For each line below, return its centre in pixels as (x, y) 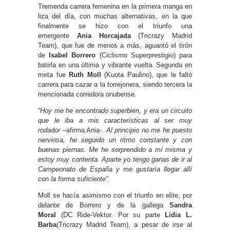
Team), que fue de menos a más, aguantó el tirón (115, 46)
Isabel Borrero (72, 55)
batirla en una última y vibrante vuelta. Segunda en (115, 65)
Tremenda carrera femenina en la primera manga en (115, 7)
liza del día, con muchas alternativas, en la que (115, 16)
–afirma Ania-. (83, 130)
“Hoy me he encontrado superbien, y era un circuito (115, 111)
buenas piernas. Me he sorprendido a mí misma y (115, 150)
